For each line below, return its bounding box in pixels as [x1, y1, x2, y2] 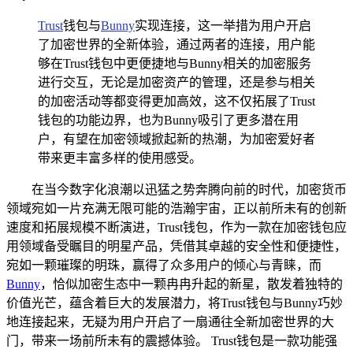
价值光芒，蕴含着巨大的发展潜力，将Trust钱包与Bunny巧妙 [6, 295, 343, 310]
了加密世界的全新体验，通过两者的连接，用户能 [38, 37, 315, 51]
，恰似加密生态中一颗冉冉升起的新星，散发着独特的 [40, 277, 343, 291]
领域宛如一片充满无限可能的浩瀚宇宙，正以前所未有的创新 [6, 201, 347, 215]
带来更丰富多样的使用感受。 [38, 150, 202, 165]
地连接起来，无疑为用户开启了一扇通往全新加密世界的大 [6, 314, 334, 329]
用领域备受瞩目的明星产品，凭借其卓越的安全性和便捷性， [6, 239, 347, 253]
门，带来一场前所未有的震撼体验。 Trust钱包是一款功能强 [6, 333, 337, 347]
